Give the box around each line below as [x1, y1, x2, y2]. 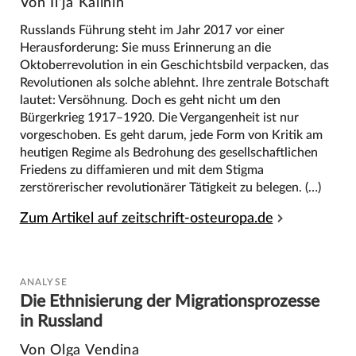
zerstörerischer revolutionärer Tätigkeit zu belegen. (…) [19, 181, 321, 195]
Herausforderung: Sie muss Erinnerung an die [19, 41, 271, 55]
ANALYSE [19, 277, 68, 288]
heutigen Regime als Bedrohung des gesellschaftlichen [19, 146, 318, 160]
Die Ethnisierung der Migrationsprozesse [19, 293, 319, 311]
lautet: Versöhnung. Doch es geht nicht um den [19, 94, 281, 107]
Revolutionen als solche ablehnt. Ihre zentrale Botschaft [19, 76, 329, 90]
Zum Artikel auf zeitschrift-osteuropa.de [19, 211, 273, 225]
